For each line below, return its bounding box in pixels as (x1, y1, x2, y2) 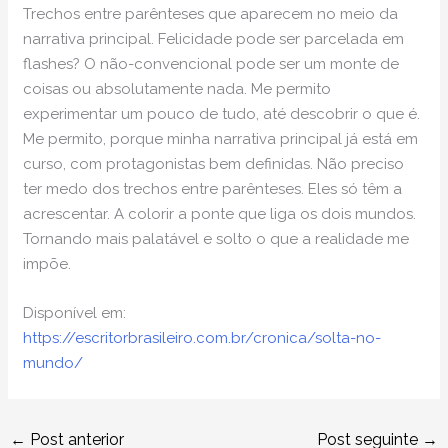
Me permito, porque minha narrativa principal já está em (23, 130, 419, 149)
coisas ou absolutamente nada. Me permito (23, 80, 332, 99)
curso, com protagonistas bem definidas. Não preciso (23, 155, 405, 174)
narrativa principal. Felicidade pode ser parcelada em (23, 30, 405, 49)
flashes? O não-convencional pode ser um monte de (23, 55, 400, 74)
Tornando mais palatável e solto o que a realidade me (23, 230, 410, 249)
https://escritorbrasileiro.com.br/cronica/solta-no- (23, 329, 382, 348)
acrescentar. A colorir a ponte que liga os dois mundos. (23, 205, 417, 224)
